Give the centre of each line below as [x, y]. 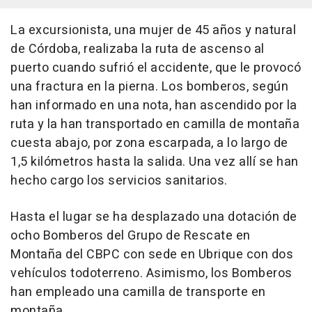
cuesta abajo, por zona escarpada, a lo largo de [149, 143]
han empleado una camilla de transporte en [138, 292]
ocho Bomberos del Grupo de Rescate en [131, 236]
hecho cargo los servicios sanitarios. [119, 181]
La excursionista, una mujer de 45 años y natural [153, 30]
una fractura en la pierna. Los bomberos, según [149, 87]
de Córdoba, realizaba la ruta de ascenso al [138, 49]
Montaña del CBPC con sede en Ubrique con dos [152, 255]
